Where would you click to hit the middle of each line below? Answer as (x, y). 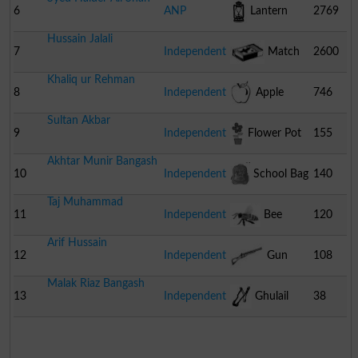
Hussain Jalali (80, 38)
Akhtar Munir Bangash (102, 161)
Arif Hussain (77, 242)
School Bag (279, 173)
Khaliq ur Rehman (91, 79)
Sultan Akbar (78, 120)
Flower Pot (273, 133)
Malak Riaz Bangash (95, 283)
